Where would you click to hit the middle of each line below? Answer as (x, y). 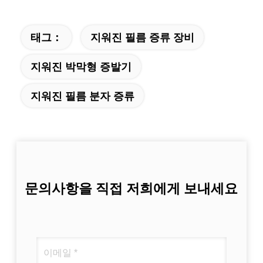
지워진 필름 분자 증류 (82, 96)
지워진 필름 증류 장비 (142, 37)
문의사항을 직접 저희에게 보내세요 (131, 188)
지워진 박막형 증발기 (81, 66)
